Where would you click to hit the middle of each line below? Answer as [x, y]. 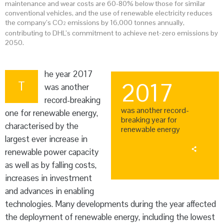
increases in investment [48, 178]
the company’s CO [34, 23]
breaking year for [149, 120]
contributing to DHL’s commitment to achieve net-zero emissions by [111, 33]
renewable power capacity [52, 152]
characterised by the [42, 126]
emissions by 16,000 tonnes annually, [125, 23]
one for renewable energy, [51, 113]
